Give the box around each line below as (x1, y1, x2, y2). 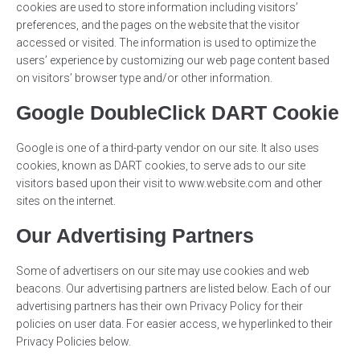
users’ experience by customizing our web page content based (16, 54, 329, 67)
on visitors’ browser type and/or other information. (16, 72, 272, 85)
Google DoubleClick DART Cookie (16, 101, 339, 125)
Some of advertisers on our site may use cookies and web (16, 264, 309, 278)
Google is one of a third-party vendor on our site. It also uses (16, 141, 319, 155)
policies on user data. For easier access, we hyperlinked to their (16, 317, 333, 331)
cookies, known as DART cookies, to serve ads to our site (16, 159, 305, 173)
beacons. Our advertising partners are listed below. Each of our (16, 282, 331, 296)
